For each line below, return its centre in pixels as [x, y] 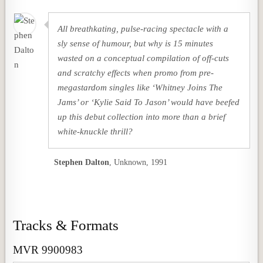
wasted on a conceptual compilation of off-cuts [144, 58]
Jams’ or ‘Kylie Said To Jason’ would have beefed [149, 102]
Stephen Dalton [82, 162]
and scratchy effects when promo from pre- [136, 73]
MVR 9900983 [48, 249]
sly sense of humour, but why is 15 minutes [136, 43]
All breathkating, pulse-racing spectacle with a [143, 29]
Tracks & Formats [66, 225]
